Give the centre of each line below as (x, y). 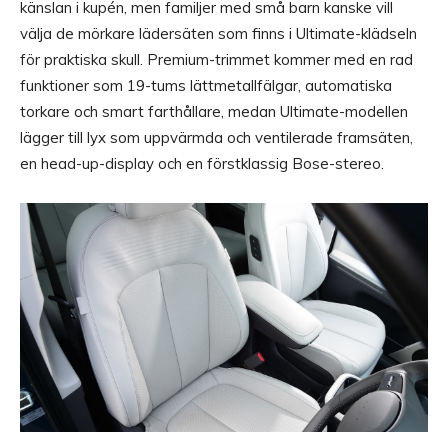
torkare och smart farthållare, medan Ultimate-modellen (214, 111)
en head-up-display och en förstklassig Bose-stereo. (202, 163)
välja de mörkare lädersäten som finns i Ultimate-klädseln (218, 33)
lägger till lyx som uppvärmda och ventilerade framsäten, (216, 137)
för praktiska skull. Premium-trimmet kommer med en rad (216, 59)
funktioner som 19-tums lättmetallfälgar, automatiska (206, 85)
